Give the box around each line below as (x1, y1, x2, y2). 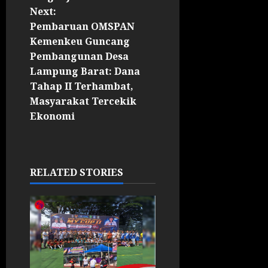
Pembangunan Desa (30, 50, 129, 63)
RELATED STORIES (30, 166, 123, 179)
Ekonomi (30, 109, 75, 123)
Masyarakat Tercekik (30, 95, 136, 108)
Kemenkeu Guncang (30, 35, 130, 48)
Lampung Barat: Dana (30, 65, 140, 78)
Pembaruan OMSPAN (30, 20, 135, 33)
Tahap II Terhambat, (30, 80, 133, 93)
